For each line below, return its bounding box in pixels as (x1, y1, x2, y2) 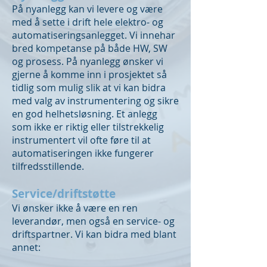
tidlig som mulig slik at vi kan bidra (12, 81, 166, 94)
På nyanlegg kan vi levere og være (12, 2, 163, 15)
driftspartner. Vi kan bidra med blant (12, 228, 176, 241)
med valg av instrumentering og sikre (12, 94, 179, 107)
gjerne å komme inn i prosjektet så (12, 68, 167, 81)
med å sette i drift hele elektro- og (12, 15, 163, 29)
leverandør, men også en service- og (12, 215, 175, 228)
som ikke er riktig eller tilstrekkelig (12, 120, 164, 133)
